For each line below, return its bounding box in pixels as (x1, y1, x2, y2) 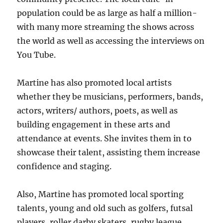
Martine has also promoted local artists (17, 78, 172, 88)
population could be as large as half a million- (17, 8, 198, 18)
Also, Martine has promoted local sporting (17, 189, 184, 199)
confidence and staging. (17, 161, 112, 171)
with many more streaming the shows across (17, 22, 195, 32)
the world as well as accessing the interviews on (17, 36, 205, 46)
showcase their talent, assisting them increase (17, 147, 201, 157)
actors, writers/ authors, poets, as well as (17, 106, 178, 115)
